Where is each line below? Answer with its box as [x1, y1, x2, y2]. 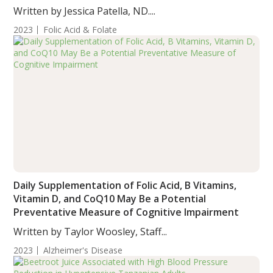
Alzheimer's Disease [43, 244, 123, 256]
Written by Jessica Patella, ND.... [13, 4, 156, 18]
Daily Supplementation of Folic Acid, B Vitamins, [13, 179, 237, 192]
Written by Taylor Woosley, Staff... [13, 225, 168, 238]
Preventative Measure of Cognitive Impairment [13, 205, 239, 219]
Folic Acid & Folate [43, 24, 118, 35]
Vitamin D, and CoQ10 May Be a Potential [13, 192, 207, 205]
